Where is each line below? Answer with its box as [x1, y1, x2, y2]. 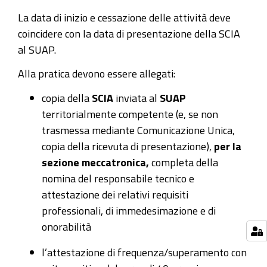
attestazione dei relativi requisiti [42, 188, 188, 200]
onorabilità [42, 221, 91, 232]
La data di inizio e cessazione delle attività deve [18, 11, 231, 23]
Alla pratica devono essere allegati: [18, 68, 175, 79]
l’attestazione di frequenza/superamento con [42, 246, 247, 257]
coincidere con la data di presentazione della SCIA [18, 27, 240, 39]
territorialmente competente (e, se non [42, 108, 218, 119]
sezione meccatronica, [42, 156, 149, 167]
